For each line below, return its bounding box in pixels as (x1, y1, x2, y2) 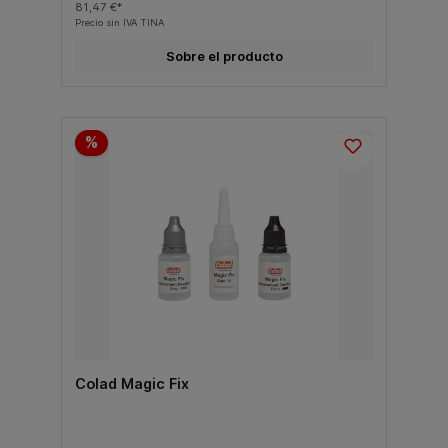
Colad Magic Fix (74, 375, 189, 393)
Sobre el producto (165, 48, 283, 64)
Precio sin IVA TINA (74, 16, 164, 28)
